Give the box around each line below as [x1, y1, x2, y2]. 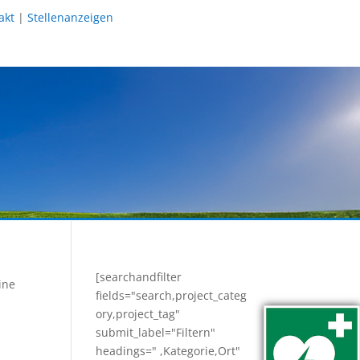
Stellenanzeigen [27, 10, 114, 25]
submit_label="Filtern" [96, 325, 216, 341]
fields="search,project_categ [96, 288, 247, 304]
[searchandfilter [96, 269, 182, 285]
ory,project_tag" [96, 306, 181, 322]
